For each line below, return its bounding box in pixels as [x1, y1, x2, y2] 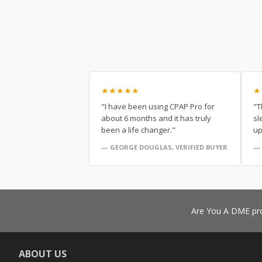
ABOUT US [19, 247, 67, 260]
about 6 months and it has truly [101, 112, 211, 123]
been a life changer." [101, 124, 175, 135]
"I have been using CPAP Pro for [101, 101, 215, 112]
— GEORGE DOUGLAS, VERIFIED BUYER [101, 142, 227, 151]
